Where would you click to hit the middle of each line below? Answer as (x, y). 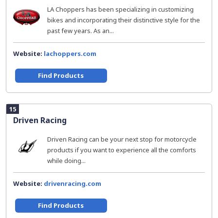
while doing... (66, 161)
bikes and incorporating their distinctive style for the (124, 20)
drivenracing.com (73, 183)
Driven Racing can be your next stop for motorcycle (122, 139)
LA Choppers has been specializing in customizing (120, 9)
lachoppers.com (70, 54)
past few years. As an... (81, 31)
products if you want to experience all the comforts (122, 150)
